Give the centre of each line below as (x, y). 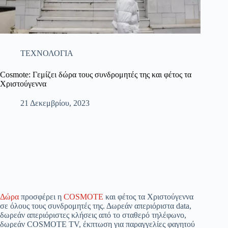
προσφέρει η (41, 197)
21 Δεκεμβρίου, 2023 (55, 103)
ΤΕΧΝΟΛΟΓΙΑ (47, 53)
